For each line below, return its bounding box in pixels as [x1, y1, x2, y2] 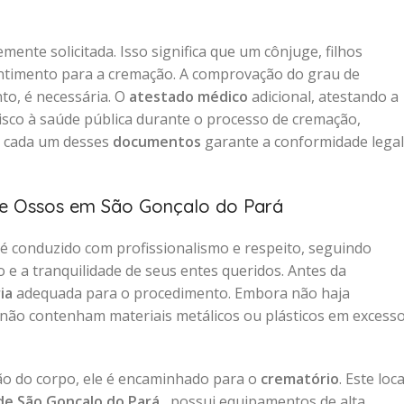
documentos [113, 132, 201, 151]
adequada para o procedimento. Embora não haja [13, 283, 350, 303]
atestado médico [129, 87, 248, 106]
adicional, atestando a [248, 87, 399, 106]
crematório [261, 369, 339, 389]
